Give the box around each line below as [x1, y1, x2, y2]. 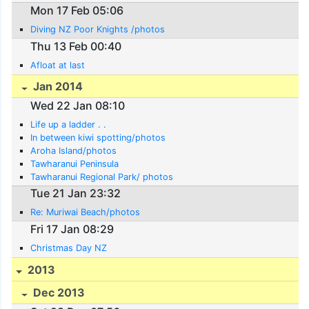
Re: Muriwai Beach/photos [30, 207, 141, 218]
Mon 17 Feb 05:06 [30, 3, 124, 17]
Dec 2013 [30, 286, 86, 300]
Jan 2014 [30, 79, 83, 94]
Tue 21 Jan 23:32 [30, 186, 121, 201]
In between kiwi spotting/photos [30, 132, 166, 143]
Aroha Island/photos [30, 145, 117, 156]
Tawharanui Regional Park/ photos [30, 171, 174, 182]
